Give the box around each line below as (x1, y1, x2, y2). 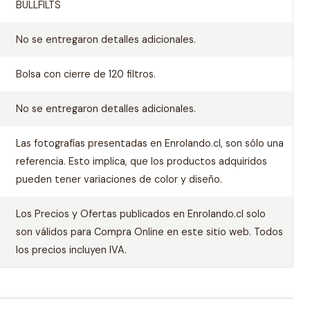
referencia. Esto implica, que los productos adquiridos (15, 155, 267, 167)
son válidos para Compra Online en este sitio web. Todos (15, 226, 283, 238)
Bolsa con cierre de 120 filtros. (15, 68, 156, 80)
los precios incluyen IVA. (15, 244, 127, 256)
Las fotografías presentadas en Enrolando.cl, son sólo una (15, 137, 284, 149)
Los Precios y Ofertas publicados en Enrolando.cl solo (15, 208, 266, 220)
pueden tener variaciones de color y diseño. (15, 173, 222, 185)
